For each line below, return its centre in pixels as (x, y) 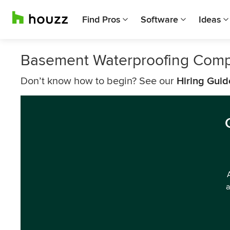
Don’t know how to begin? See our (99, 81)
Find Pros (101, 20)
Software (159, 20)
